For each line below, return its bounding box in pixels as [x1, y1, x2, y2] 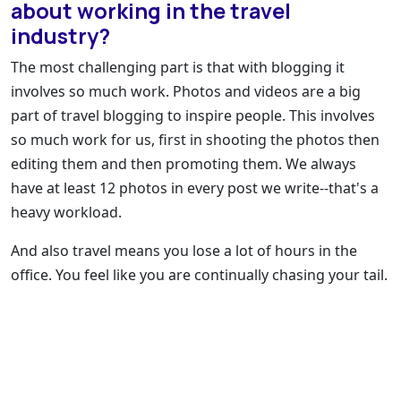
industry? [11, 21, 110, 51]
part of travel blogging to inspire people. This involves [11, 106, 375, 126]
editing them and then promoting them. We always [11, 154, 356, 175]
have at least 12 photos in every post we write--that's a [11, 178, 379, 199]
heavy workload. [11, 202, 122, 223]
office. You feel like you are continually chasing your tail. [11, 265, 388, 286]
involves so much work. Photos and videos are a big [11, 81, 361, 102]
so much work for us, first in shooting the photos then [11, 130, 380, 150]
